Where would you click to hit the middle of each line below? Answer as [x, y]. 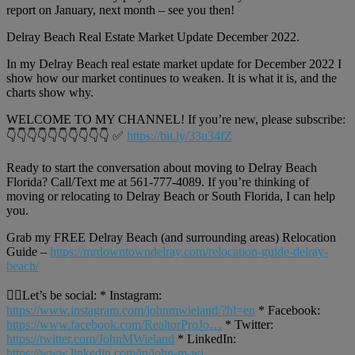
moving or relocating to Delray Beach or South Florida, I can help [171, 196]
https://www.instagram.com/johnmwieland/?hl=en [131, 310]
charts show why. [50, 92]
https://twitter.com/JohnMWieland [90, 338]
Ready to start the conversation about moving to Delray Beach [162, 167]
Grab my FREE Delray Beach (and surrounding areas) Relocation [171, 237]
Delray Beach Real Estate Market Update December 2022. [153, 36]
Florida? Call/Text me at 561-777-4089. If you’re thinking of [158, 181]
